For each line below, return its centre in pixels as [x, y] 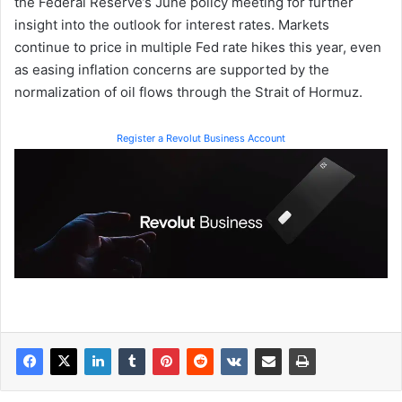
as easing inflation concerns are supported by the [172, 69]
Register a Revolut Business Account [201, 138]
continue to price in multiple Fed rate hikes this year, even [198, 47]
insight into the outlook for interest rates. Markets [172, 24]
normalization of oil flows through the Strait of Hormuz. [188, 92]
